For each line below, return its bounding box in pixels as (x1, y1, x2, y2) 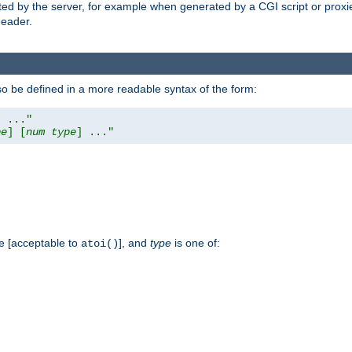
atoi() (81, 236, 119, 250)
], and (119, 236, 150, 249)
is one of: (171, 236, 220, 249)
